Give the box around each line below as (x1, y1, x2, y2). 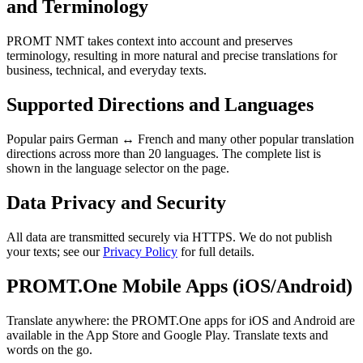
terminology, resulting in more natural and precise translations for (6, 49, 337, 63)
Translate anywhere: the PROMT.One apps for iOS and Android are (6, 313, 355, 327)
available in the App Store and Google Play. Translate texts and (6, 327, 328, 342)
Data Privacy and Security (6, 192, 226, 213)
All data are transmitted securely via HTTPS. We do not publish (6, 229, 332, 244)
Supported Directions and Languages (6, 94, 314, 116)
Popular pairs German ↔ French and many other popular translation (6, 132, 354, 147)
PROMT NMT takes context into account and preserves (6, 34, 293, 49)
